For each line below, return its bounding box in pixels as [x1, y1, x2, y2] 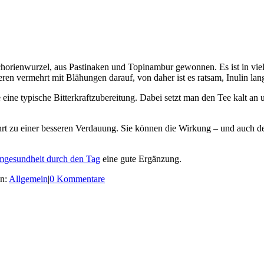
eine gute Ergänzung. [100, 154, 181, 164]
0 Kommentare [49, 174, 105, 184]
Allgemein [9, 174, 48, 184]
